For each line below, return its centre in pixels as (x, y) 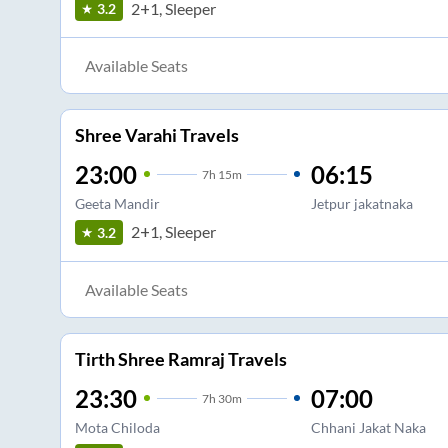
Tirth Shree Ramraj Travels (180, 358)
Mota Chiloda (117, 427)
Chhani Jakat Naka (368, 427)
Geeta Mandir (117, 203)
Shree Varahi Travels (156, 134)
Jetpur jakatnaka (361, 203)
